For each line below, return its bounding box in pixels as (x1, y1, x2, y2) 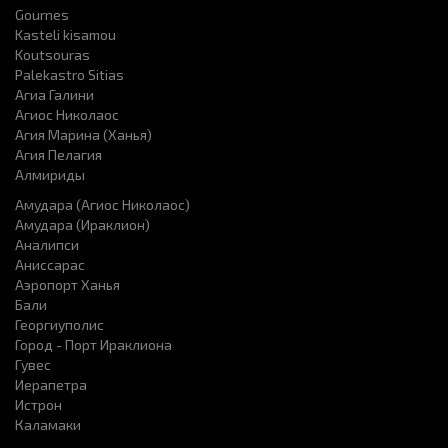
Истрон (15, 396, 62, 413)
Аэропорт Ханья (15, 276, 120, 293)
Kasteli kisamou (15, 26, 116, 43)
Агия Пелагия (15, 146, 102, 163)
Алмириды (15, 166, 85, 183)
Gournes (15, 6, 69, 23)
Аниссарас (15, 256, 85, 273)
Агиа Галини (15, 86, 94, 103)
